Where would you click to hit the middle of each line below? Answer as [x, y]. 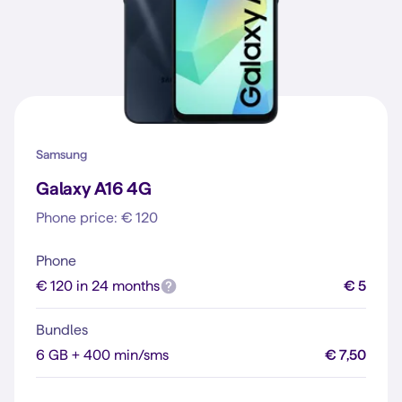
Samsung [61, 154]
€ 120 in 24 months [98, 286]
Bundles [62, 330]
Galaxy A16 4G [94, 188]
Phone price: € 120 [97, 218]
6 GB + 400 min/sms [102, 355]
